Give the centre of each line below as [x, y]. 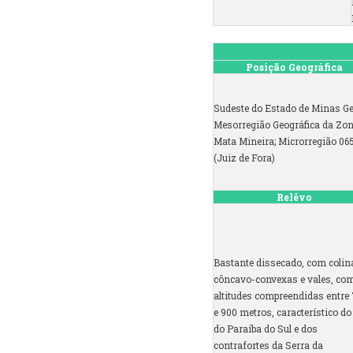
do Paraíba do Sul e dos [266, 329]
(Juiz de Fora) [244, 158]
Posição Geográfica [294, 67]
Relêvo [294, 197]
